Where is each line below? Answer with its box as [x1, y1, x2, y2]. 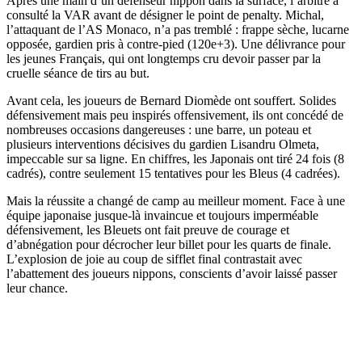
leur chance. [6, 280, 68, 295]
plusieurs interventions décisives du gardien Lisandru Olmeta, [6, 137, 319, 151]
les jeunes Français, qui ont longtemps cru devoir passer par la [6, 51, 321, 65]
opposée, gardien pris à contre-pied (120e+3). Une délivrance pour [6, 36, 345, 51]
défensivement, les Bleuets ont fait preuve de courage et [6, 222, 289, 237]
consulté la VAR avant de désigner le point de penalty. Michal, [6, 7, 324, 22]
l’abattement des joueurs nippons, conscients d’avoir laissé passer [6, 266, 337, 280]
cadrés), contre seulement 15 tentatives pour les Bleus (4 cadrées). [6, 166, 340, 180]
